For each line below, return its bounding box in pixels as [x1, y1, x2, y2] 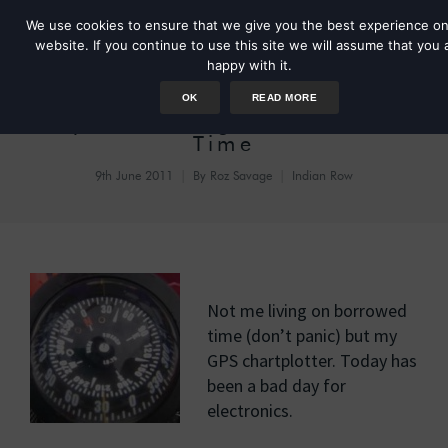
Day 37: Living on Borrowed [36, 108, 412, 135]
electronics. [207, 399, 293, 422]
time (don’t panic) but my [207, 324, 397, 347]
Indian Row [292, 167, 353, 183]
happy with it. [207, 57, 292, 73]
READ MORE [251, 92, 318, 103]
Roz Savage [210, 167, 272, 183]
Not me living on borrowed [207, 299, 407, 322]
